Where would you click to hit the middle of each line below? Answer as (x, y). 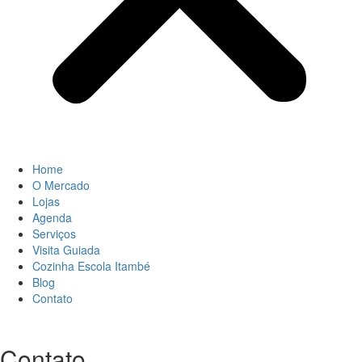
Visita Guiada (66, 249)
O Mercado (61, 185)
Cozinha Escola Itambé (91, 265)
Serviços (54, 233)
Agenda (52, 217)
